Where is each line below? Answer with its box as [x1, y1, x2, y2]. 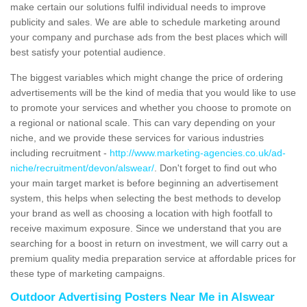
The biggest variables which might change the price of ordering [10, 72, 283, 84]
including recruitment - [10, 147, 110, 159]
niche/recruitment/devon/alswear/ [10, 162, 154, 174]
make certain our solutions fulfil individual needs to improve [10, 1, 266, 13]
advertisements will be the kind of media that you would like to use [10, 87, 296, 99]
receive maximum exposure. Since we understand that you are [10, 223, 282, 234]
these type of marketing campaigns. [10, 268, 165, 280]
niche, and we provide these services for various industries [10, 132, 264, 144]
